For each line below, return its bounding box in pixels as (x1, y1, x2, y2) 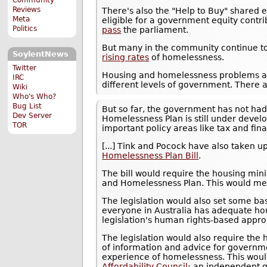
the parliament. (121, 25, 189, 35)
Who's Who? (13, 92, 57, 101)
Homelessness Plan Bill (102, 151, 199, 161)
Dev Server (13, 111, 52, 120)
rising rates (102, 52, 150, 63)
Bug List (13, 101, 42, 110)
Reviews (13, 5, 41, 14)
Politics (13, 24, 38, 33)
